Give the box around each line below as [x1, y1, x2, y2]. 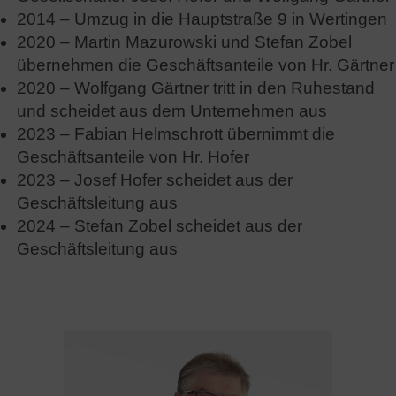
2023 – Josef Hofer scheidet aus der [17, 171, 293, 189]
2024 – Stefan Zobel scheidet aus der [17, 217, 302, 235]
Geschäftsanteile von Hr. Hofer [17, 148, 249, 166]
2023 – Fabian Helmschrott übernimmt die [17, 125, 335, 143]
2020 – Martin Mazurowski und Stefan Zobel [17, 33, 352, 51]
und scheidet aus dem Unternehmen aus [17, 102, 327, 120]
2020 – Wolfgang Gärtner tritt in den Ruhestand [17, 79, 375, 97]
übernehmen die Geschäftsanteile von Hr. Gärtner [17, 56, 394, 74]
